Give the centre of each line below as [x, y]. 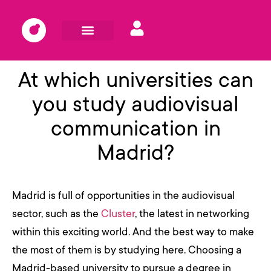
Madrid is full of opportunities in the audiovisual [123, 196]
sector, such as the [57, 214]
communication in [135, 129]
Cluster [118, 214]
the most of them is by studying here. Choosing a [127, 250]
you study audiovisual [135, 104]
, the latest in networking [192, 214]
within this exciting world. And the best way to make [133, 232]
